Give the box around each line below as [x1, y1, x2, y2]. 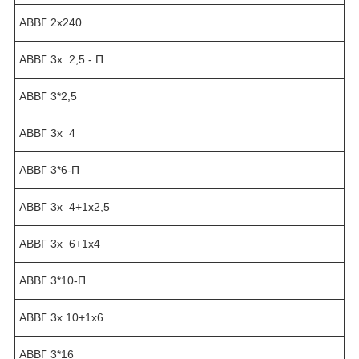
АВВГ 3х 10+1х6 [19, 310, 103, 324]
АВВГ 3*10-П [19, 273, 86, 287]
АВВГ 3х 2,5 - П [19, 52, 103, 66]
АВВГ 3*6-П [19, 163, 79, 176]
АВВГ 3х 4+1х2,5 [19, 200, 110, 213]
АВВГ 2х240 [19, 15, 82, 29]
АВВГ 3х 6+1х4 [19, 236, 100, 250]
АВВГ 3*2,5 [19, 89, 77, 103]
